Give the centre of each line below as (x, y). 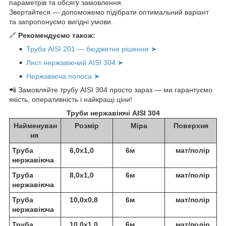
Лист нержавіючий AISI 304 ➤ (75, 62)
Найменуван (35, 125)
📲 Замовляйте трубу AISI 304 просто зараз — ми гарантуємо (111, 90)
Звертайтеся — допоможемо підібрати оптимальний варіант (109, 12)
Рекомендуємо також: (57, 35)
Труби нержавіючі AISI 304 (113, 113)
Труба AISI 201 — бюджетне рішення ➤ (92, 49)
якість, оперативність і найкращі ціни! (71, 99)
